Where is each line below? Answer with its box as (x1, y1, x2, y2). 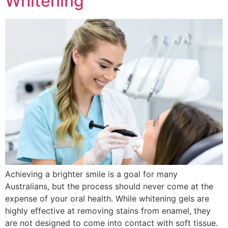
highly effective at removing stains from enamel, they (5, 206, 211, 216)
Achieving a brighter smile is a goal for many (5, 169, 178, 180)
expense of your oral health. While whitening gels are (5, 193, 209, 204)
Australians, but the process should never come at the (5, 181, 213, 192)
